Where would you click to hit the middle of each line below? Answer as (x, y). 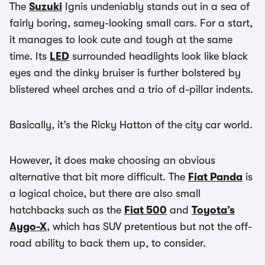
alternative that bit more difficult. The (99, 177)
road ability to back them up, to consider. (108, 243)
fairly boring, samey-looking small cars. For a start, (131, 23)
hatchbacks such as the (67, 210)
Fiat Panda (215, 177)
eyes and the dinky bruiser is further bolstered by (125, 73)
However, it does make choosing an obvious (112, 160)
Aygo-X (28, 227)
